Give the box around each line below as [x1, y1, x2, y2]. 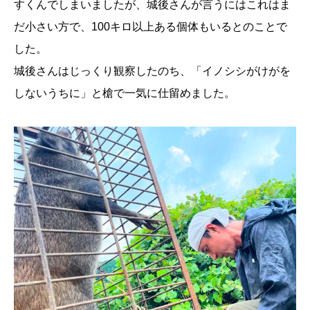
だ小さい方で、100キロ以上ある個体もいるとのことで [14, 21, 287, 33]
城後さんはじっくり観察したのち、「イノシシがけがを [14, 65, 291, 77]
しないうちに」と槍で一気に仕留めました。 [14, 87, 235, 100]
